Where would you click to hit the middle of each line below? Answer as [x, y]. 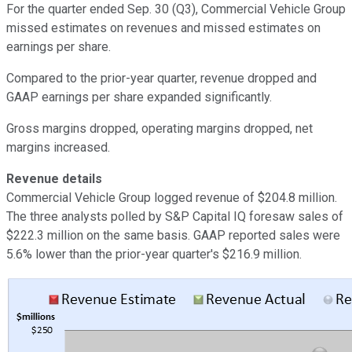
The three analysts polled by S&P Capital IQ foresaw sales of [175, 216]
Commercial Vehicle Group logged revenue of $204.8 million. [172, 197]
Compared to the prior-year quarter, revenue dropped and [161, 78]
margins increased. [58, 147]
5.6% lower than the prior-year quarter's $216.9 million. [154, 254]
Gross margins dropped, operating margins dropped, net [159, 128]
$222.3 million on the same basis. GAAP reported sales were [173, 235]
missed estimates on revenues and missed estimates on [163, 27]
